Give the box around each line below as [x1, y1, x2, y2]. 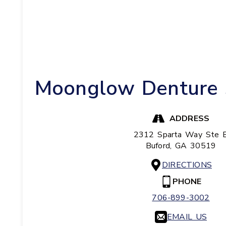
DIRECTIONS [162, 159, 212, 171]
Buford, [145, 140, 175, 151]
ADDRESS [169, 112, 210, 124]
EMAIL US [166, 211, 207, 222]
